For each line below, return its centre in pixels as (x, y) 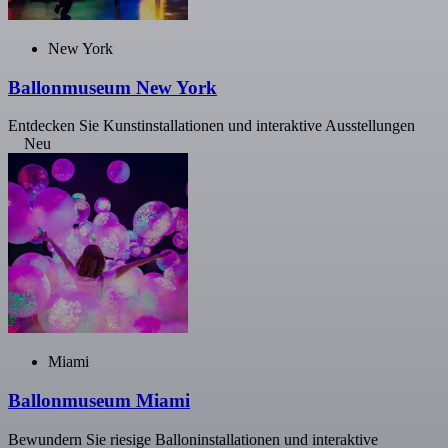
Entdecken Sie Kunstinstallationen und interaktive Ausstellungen (211, 126)
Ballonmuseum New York (112, 87)
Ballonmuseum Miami (99, 401)
